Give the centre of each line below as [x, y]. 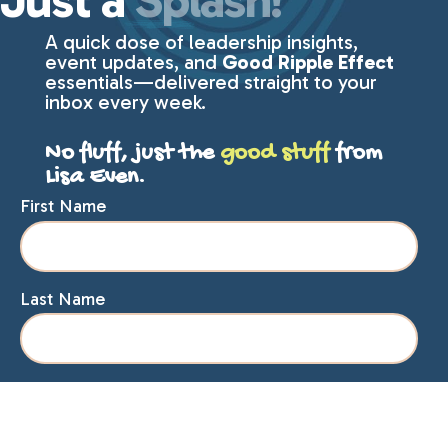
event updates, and [133, 62]
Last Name [62, 298]
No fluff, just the [132, 153]
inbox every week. [125, 102]
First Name [63, 206]
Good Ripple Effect [307, 62]
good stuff [274, 153]
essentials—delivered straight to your [210, 82]
